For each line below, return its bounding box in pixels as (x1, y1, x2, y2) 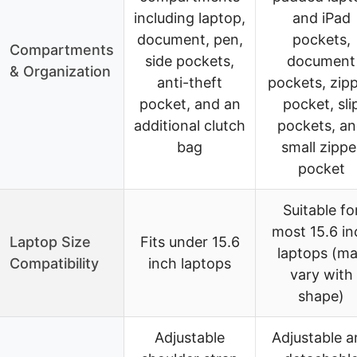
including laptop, (134, 10, 245, 27)
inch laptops (148, 255, 231, 273)
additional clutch (134, 117, 245, 135)
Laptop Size (10, 233, 91, 251)
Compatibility (10, 255, 99, 273)
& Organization (10, 63, 111, 80)
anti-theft (157, 74, 222, 92)
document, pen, (136, 31, 243, 49)
